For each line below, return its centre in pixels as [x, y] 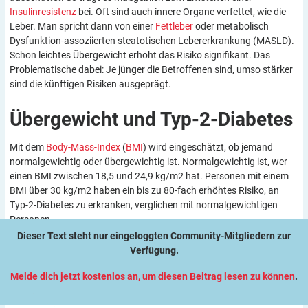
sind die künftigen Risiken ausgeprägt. [90, 84]
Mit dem [28, 147]
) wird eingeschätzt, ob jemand [208, 147]
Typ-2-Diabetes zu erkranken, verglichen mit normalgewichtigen [144, 205]
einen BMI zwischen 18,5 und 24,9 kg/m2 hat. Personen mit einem [149, 176]
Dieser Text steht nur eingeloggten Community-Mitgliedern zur [154, 235]
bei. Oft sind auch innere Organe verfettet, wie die [181, 12]
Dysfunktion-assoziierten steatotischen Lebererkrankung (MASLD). [152, 41]
